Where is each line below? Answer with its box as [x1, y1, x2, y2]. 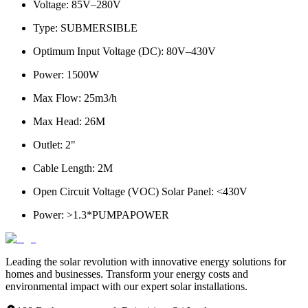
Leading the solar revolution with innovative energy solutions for [5, 255, 286, 267]
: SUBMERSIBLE [55, 21, 137, 34]
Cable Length [33, 162, 92, 174]
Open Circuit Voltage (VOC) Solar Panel [33, 185, 211, 197]
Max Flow [33, 91, 78, 104]
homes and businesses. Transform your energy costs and [5, 267, 248, 280]
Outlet [33, 138, 60, 151]
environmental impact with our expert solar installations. [5, 280, 247, 292]
